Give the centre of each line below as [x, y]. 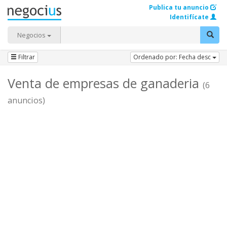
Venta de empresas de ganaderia [105, 83]
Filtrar [26, 57]
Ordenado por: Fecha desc [173, 57]
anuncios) [26, 100]
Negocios [32, 35]
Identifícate [189, 17]
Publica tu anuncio [179, 7]
